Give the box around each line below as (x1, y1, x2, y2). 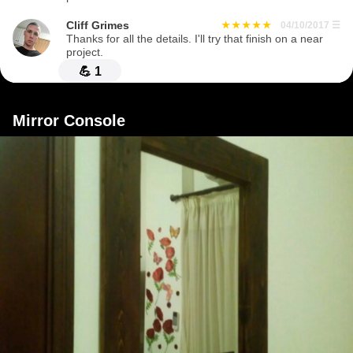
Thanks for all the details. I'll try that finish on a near (66, 33, 323, 46)
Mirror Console (13, 112, 125, 130)
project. (66, 46, 103, 59)
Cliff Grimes (66, 20, 129, 32)
